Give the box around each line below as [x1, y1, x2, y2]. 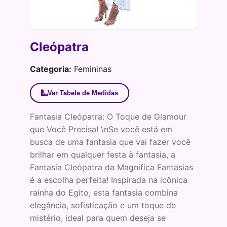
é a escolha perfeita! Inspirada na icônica [29, 175, 187, 185]
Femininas [71, 64, 111, 74]
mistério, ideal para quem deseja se [29, 213, 166, 223]
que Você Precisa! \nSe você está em [29, 124, 172, 135]
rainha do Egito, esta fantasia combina [29, 187, 178, 198]
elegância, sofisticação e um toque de [29, 200, 176, 211]
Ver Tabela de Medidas [47, 89, 118, 97]
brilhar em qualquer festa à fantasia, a [29, 149, 175, 160]
